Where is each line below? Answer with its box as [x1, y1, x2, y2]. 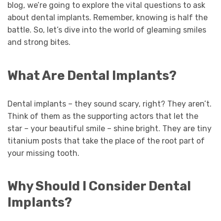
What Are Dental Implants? [7, 68, 177, 83]
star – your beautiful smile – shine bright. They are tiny [7, 123, 212, 133]
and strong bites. [7, 37, 71, 47]
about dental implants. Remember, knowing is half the [7, 13, 208, 23]
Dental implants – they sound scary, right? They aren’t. [7, 99, 212, 109]
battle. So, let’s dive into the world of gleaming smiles [7, 25, 206, 35]
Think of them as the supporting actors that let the [7, 111, 198, 121]
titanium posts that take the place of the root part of [7, 136, 205, 146]
